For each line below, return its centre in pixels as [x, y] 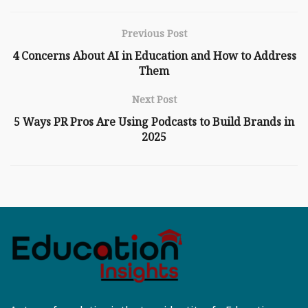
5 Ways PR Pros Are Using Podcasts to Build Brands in [154, 121]
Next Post [154, 99]
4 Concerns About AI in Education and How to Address [154, 55]
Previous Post [154, 33]
